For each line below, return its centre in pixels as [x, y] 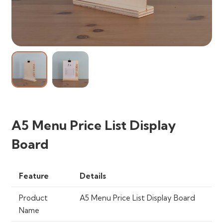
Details [93, 176]
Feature [34, 176]
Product [33, 198]
